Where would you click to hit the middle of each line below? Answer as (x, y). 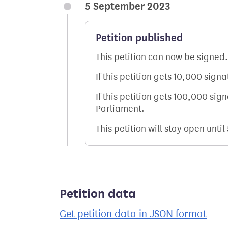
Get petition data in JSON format (133, 214)
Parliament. (120, 109)
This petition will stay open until (161, 129)
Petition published (139, 38)
